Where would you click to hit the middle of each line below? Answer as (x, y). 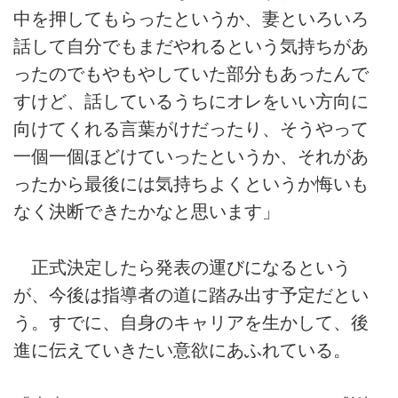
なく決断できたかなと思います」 (147, 212)
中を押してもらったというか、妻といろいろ (191, 19)
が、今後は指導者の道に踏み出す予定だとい (191, 295)
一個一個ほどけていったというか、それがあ (191, 157)
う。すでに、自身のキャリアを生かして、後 (191, 322)
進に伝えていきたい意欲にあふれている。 (182, 350)
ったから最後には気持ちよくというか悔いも (191, 184)
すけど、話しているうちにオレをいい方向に (191, 102)
